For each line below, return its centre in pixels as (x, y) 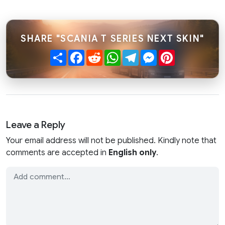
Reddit (115, 54)
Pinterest (192, 54)
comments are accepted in (57, 153)
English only (132, 153)
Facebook (103, 54)
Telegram (156, 54)
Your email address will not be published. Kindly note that (111, 141)
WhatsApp (140, 54)
